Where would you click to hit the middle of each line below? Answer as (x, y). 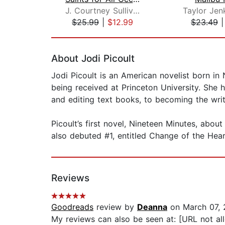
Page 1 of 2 (73, 33)
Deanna (152, 207)
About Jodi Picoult (93, 59)
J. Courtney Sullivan (136, 11)
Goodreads (72, 207)
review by (115, 207)
